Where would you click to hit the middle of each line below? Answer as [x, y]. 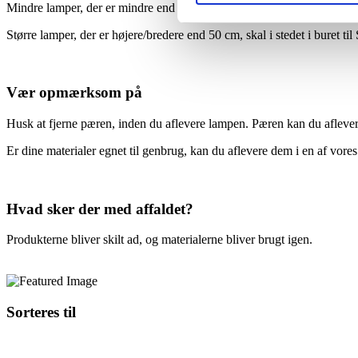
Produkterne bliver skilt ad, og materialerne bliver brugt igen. [159, 240]
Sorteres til [41, 312]
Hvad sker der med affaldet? [100, 209]
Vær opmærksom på [74, 93]
